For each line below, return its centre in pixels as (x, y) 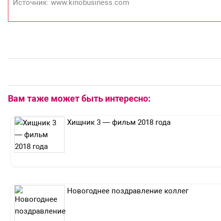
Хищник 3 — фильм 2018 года (119, 123)
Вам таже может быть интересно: (79, 99)
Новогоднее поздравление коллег (128, 191)
